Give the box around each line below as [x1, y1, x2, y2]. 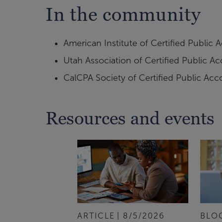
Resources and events [46, 108, 215, 129]
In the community [46, 3, 201, 25]
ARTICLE [77, 211, 115, 220]
